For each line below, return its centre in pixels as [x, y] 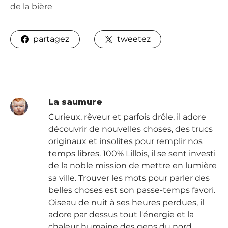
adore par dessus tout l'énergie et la [121, 215]
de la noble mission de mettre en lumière [132, 166]
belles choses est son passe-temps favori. [132, 190]
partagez [51, 39]
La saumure [75, 102]
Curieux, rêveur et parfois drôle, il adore [127, 117]
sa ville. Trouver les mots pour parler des [129, 178]
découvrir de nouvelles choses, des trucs [130, 129]
